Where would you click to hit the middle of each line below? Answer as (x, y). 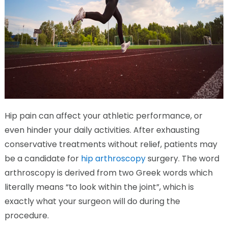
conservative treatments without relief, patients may (111, 144)
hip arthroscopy (114, 158)
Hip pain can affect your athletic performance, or (103, 116)
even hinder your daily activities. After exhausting (102, 130)
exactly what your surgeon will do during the (92, 201)
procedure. (26, 215)
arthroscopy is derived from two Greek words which (108, 173)
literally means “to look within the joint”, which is (99, 187)
